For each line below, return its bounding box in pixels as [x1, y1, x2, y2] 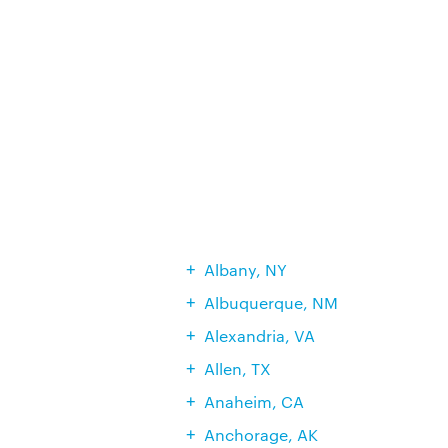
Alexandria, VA [203, 325, 315, 346]
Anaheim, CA [203, 391, 304, 412]
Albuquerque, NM [203, 292, 338, 313]
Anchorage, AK [203, 424, 318, 445]
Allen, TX [203, 358, 271, 379]
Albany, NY [203, 259, 287, 280]
